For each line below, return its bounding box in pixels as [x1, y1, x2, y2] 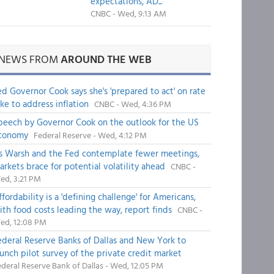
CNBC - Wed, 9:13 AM [90, 7, 166, 20]
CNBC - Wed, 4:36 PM [94, 97, 171, 110]
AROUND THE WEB [60, 51, 152, 67]
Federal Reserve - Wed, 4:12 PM [33, 128, 147, 141]
